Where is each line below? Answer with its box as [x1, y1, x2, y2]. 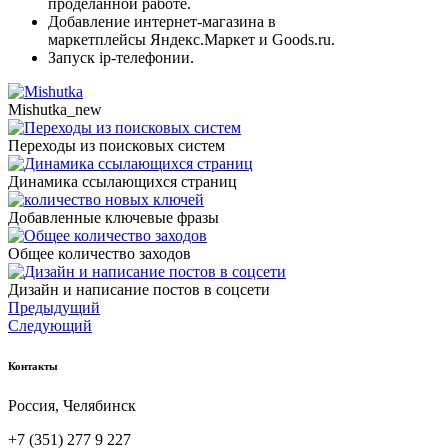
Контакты [8, 359, 58, 372]
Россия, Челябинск [8, 396, 136, 414]
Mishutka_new [8, 100, 102, 118]
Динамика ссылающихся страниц [8, 172, 237, 190]
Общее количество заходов [8, 244, 191, 262]
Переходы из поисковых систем [8, 136, 225, 154]
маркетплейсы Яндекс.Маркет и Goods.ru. [48, 30, 339, 48]
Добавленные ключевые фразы [8, 208, 219, 226]
